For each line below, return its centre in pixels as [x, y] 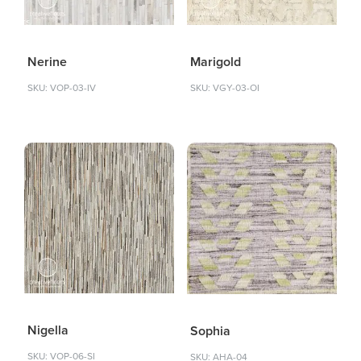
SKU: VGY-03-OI [224, 88]
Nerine [47, 62]
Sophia [210, 332]
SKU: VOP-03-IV [62, 88]
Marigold [215, 62]
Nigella [48, 330]
